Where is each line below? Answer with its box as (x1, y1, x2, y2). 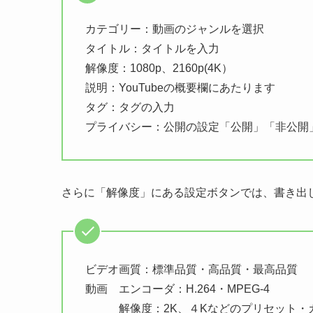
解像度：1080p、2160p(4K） (85, 61, 233, 74)
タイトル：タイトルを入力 (85, 42, 219, 54)
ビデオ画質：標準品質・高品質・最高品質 (85, 263, 298, 275)
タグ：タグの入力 (85, 101, 175, 113)
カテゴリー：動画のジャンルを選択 (85, 22, 264, 35)
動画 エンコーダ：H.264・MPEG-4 (85, 282, 270, 295)
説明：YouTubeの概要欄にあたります (85, 81, 275, 94)
